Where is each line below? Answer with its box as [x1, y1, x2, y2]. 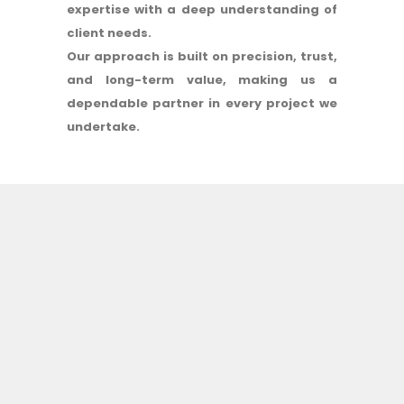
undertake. [67, 118, 140, 136]
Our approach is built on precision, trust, [67, 48, 337, 66]
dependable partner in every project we [67, 95, 337, 113]
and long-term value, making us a [67, 71, 337, 89]
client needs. [67, 24, 151, 42]
